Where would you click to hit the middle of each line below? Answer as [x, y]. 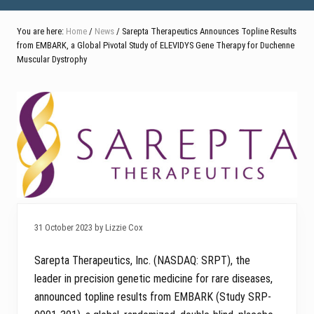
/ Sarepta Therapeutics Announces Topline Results [205, 31]
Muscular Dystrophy [52, 59]
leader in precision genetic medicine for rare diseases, [153, 279]
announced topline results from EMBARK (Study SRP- [153, 297]
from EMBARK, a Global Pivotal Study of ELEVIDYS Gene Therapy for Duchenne [156, 45]
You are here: [41, 31]
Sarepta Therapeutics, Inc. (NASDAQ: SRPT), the [142, 261]
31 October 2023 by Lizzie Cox [89, 228]
